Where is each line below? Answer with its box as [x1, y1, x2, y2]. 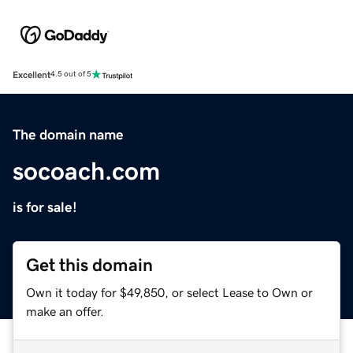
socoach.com [13, 158, 160, 184]
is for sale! [13, 199, 77, 214]
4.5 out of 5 [50, 70, 91, 79]
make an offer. [26, 304, 104, 318]
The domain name [13, 127, 124, 142]
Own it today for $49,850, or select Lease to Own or [26, 285, 313, 299]
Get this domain [26, 255, 153, 274]
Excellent [13, 69, 50, 80]
